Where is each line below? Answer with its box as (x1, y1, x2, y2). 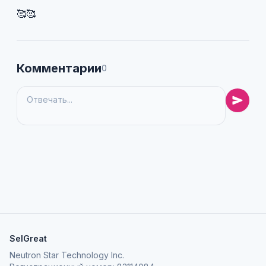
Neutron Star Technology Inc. (9, 249, 124, 260)
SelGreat (9, 233, 47, 243)
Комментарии (17, 61, 102, 75)
